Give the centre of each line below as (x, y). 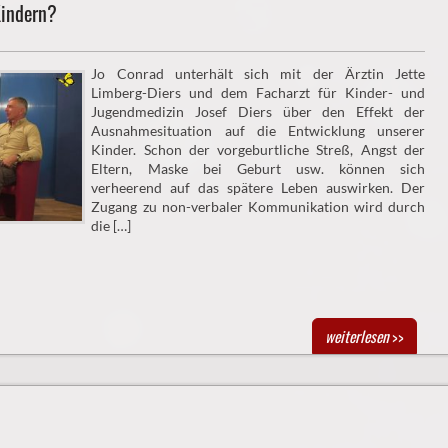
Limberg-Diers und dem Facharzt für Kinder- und (258, 93)
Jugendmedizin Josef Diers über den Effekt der (258, 112)
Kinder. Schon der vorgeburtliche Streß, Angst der (258, 150)
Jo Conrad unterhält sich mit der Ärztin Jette (258, 74)
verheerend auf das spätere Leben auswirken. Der (258, 188)
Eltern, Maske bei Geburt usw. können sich (258, 169)
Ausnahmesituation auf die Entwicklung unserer (258, 131)
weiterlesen (356, 336)
